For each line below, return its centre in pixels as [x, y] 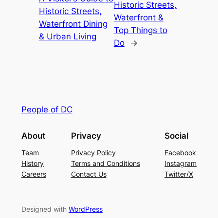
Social [177, 136]
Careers [34, 174]
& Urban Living [67, 37]
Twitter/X [179, 174]
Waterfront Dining [73, 24]
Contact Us [89, 174]
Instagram [181, 163]
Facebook [181, 152]
